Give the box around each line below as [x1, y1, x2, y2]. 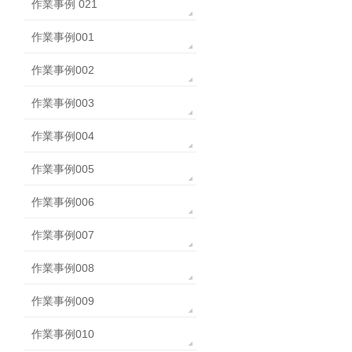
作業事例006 [31, 196, 94, 209]
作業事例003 [31, 97, 94, 110]
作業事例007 [31, 229, 94, 242]
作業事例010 [31, 328, 94, 341]
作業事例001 [31, 31, 94, 44]
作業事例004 [31, 130, 94, 143]
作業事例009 [31, 295, 94, 308]
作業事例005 [31, 163, 94, 176]
